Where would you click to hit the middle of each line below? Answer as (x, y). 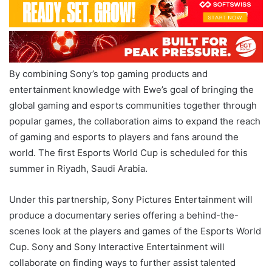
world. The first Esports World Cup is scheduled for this (128, 152)
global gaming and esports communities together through (133, 105)
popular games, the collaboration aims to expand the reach (135, 121)
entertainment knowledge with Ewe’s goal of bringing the (131, 89)
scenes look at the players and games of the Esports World (135, 231)
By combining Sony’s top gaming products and (108, 73)
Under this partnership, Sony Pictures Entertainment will (131, 199)
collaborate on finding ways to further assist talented (122, 262)
